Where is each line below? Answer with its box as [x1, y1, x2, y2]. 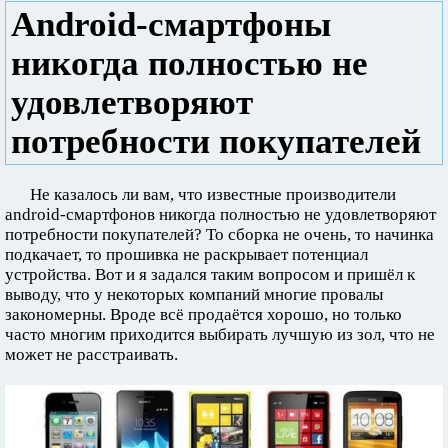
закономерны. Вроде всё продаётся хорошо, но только [5, 305, 402, 324]
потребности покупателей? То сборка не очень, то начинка [5, 225, 434, 244]
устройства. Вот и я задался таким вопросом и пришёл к [5, 265, 415, 284]
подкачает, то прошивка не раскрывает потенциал [5, 245, 368, 264]
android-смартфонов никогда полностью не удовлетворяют [5, 205, 436, 224]
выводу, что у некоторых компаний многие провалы [5, 285, 383, 304]
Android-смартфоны [11, 5, 331, 43]
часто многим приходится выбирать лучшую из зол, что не [5, 325, 435, 344]
